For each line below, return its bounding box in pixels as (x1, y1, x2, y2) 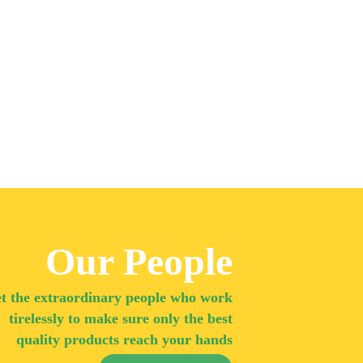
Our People (45, 240, 233, 284)
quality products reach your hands (15, 331, 233, 348)
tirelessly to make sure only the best (8, 310, 233, 327)
